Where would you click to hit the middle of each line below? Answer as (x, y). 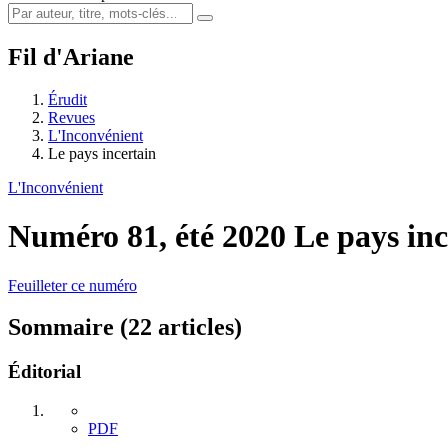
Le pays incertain (102, 153)
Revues (71, 117)
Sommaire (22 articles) (125, 327)
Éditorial (44, 372)
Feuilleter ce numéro (72, 285)
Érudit (67, 99)
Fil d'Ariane (71, 56)
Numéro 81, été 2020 (151, 236)
